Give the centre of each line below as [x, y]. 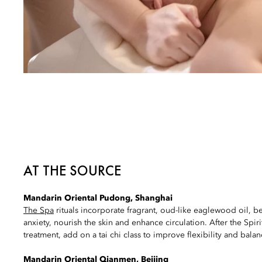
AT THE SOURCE [72, 171]
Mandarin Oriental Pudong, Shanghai [98, 199]
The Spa [39, 211]
